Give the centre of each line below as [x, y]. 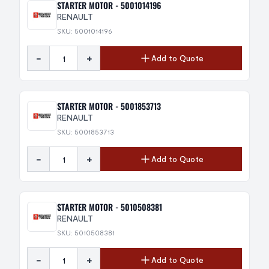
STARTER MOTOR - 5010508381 [110, 207]
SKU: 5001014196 [85, 31]
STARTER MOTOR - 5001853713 [109, 106]
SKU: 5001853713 [86, 131]
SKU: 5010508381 [86, 232]
